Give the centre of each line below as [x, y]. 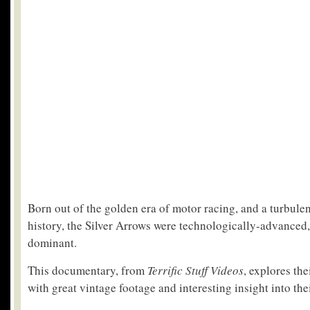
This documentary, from [88, 270]
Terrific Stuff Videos [195, 270]
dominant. [52, 243]
